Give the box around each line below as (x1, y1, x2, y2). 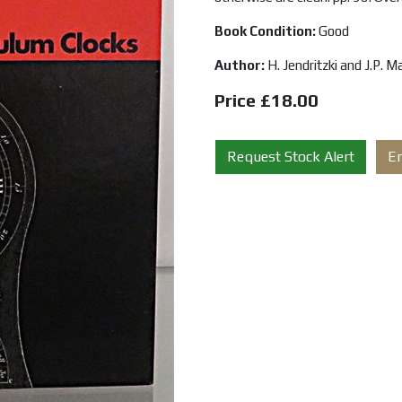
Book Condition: (214, 23, 319, 39)
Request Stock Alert (227, 148, 354, 165)
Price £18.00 (214, 90, 319, 110)
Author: (214, 57, 267, 73)
